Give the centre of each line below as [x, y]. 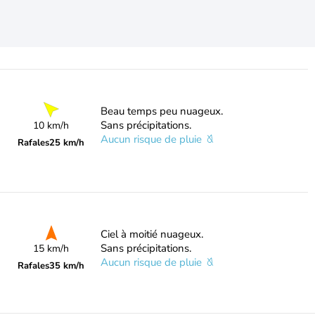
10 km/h [51, 126]
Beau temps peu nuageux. [161, 111]
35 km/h [67, 266]
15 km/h [51, 249]
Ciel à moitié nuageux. [152, 234]
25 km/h [67, 143]
